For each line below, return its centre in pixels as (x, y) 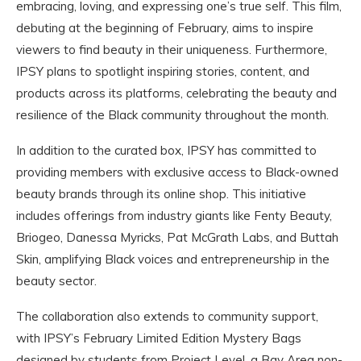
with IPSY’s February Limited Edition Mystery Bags (159, 338)
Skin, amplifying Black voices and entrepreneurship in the (173, 259)
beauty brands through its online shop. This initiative (161, 194)
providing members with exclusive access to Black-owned (177, 172)
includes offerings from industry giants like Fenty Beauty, (174, 216)
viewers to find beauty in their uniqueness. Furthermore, (172, 50)
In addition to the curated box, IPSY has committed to (166, 151)
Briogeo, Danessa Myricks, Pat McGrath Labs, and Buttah (177, 238)
